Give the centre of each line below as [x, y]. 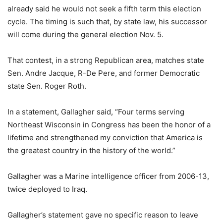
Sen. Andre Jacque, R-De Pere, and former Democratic [104, 73]
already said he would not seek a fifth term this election [104, 9]
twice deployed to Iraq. [47, 189]
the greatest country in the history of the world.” [91, 151]
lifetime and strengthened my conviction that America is [105, 138]
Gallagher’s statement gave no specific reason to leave [103, 215]
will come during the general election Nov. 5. [85, 35]
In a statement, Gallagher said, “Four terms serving [96, 112]
